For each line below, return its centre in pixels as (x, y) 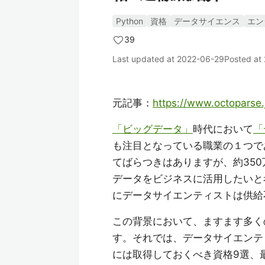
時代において (223, 129)
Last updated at (145, 59)
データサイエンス (207, 21)
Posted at (244, 59)
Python (130, 21)
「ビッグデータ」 (153, 129)
